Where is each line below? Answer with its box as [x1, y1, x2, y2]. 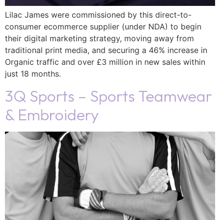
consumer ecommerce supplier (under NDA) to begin [5, 21, 201, 31]
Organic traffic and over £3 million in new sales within [5, 56, 205, 67]
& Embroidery [5, 105, 99, 125]
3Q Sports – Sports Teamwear [5, 86, 212, 106]
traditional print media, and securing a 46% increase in [5, 45, 207, 55]
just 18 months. [5, 68, 61, 79]
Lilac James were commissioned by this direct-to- [5, 9, 192, 20]
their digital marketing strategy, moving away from [5, 33, 194, 43]
